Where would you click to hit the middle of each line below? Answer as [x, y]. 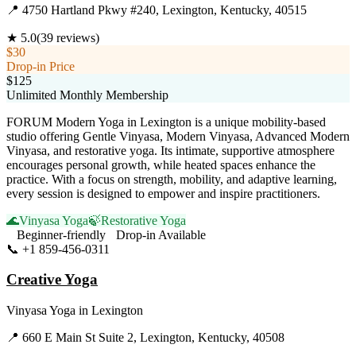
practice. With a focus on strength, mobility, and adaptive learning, [172, 179]
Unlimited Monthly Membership [87, 95]
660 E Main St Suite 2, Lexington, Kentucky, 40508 [153, 337]
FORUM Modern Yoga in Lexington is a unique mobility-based [166, 122]
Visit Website [143, 249]
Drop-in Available [161, 234]
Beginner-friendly [61, 234]
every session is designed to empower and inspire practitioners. [163, 193]
